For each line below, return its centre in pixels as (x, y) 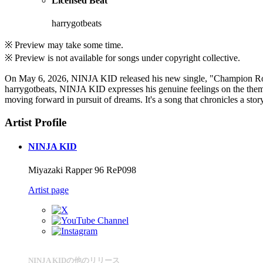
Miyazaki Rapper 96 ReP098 (82, 170)
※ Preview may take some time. (64, 45)
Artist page (48, 190)
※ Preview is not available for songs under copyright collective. (122, 58)
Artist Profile (36, 123)
